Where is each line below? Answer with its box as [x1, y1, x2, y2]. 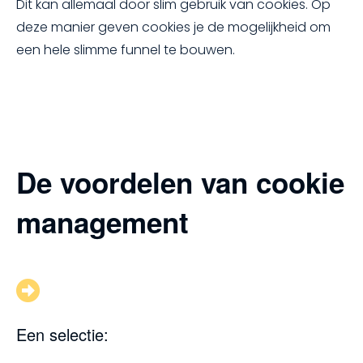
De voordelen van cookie [16, 162, 344, 203]
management [16, 202, 189, 243]
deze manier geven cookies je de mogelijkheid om [16, 17, 331, 36]
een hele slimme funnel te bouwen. [16, 40, 235, 59]
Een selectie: [16, 322, 109, 347]
